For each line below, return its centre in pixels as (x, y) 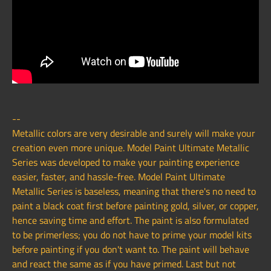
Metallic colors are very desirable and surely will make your (134, 133)
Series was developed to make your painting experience (126, 162)
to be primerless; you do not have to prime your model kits (132, 235)
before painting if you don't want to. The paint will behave (131, 250)
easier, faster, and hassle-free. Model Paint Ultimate (119, 177)
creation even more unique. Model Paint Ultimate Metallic (131, 148)
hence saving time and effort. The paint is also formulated (130, 220)
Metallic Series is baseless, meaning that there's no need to (134, 191)
